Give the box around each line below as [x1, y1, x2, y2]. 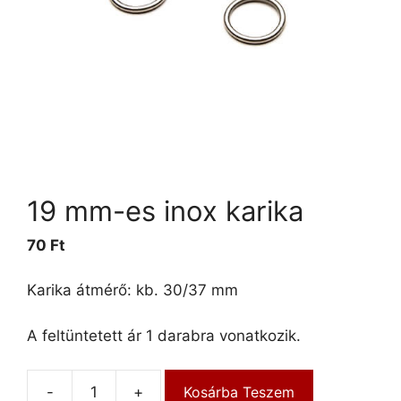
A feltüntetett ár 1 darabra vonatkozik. [27, 326, 301, 345]
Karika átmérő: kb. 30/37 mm [27, 281, 238, 300]
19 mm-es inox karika [27, 193, 303, 227]
